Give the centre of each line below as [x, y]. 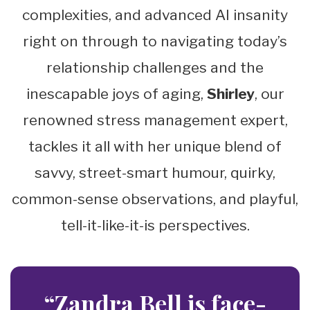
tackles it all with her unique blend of [155, 147]
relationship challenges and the [155, 68]
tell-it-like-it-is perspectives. [155, 226]
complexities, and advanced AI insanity [155, 15]
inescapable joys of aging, [116, 94]
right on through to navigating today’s [155, 42]
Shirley [230, 94]
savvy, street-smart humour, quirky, [155, 173]
